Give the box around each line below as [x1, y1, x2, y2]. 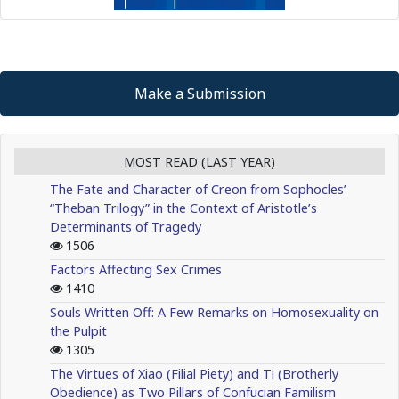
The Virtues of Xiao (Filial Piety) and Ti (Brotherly [50, 365, 338, 383]
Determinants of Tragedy [50, 218, 201, 236]
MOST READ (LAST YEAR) [124, 153, 275, 171]
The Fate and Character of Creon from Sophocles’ [50, 181, 346, 199]
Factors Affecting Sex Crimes [50, 261, 222, 279]
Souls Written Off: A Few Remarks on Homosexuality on [50, 304, 379, 322]
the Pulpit [50, 322, 107, 340]
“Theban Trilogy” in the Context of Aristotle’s [50, 199, 317, 217]
